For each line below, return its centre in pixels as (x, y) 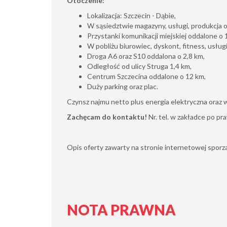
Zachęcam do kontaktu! (107, 117)
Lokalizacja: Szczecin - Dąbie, (131, 15)
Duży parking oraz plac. (123, 86)
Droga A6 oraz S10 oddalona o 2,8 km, (146, 56)
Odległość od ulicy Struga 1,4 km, (139, 66)
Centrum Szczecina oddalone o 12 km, (146, 76)
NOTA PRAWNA (121, 210)
